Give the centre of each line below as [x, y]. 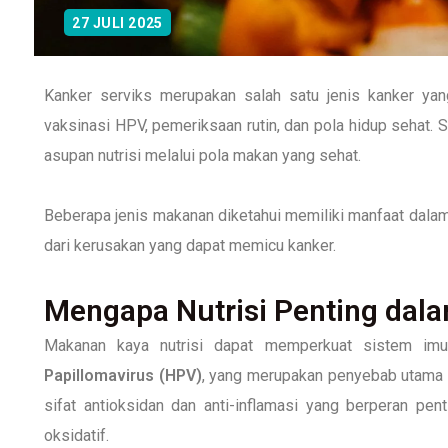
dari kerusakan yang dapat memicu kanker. [190, 245]
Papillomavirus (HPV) [123, 375]
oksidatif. [76, 435]
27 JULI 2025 [117, 22]
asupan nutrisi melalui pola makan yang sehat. [204, 155]
